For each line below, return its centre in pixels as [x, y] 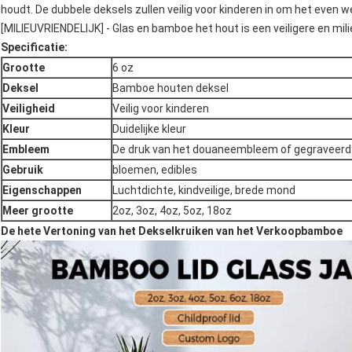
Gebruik [23, 170]
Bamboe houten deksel [170, 88]
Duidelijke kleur [149, 129]
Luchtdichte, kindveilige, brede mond [204, 191]
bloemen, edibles [155, 170]
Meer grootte [38, 211]
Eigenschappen [42, 191]
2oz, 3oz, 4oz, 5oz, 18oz [172, 211]
